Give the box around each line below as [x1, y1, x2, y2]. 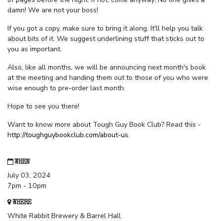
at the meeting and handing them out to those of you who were [7, 73, 208, 83]
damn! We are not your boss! [7, 5, 98, 15]
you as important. [7, 44, 62, 54]
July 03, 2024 [7, 171, 51, 181]
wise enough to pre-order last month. [7, 83, 125, 93]
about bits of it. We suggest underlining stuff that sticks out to [7, 34, 204, 44]
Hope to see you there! [7, 102, 79, 111]
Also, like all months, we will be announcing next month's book [7, 63, 206, 73]
